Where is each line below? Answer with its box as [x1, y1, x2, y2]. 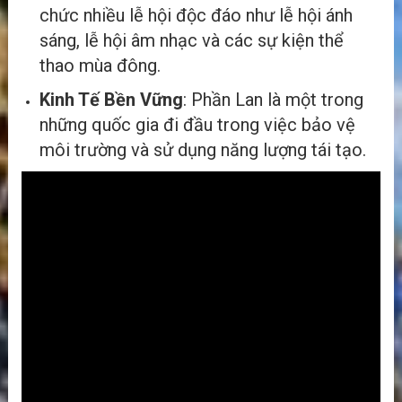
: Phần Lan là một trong [183, 88, 363, 110]
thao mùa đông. [39, 54, 161, 76]
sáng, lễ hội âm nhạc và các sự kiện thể [39, 29, 344, 51]
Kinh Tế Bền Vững [39, 88, 183, 110]
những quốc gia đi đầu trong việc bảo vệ [39, 113, 355, 135]
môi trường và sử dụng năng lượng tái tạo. [39, 138, 366, 161]
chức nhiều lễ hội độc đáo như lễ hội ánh [39, 4, 353, 26]
